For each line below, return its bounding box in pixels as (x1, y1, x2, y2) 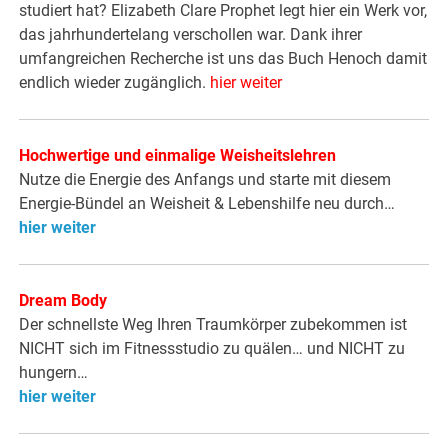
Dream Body (19, 291, 108, 311)
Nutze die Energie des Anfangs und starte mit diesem (19, 170, 392, 190)
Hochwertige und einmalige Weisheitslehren (19, 146, 337, 166)
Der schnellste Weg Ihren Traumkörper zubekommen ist (19, 315, 408, 335)
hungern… (19, 363, 89, 383)
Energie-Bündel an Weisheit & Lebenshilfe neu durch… (19, 194, 396, 214)
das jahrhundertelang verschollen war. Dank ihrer (19, 25, 363, 45)
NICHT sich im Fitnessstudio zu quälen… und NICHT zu (19, 339, 406, 359)
